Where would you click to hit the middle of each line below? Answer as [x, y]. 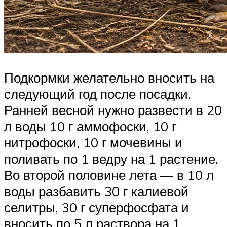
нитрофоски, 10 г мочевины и [93, 143]
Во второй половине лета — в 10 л [109, 175]
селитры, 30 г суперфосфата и [97, 207]
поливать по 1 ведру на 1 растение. [111, 159]
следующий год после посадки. [98, 94]
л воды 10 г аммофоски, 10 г [90, 126]
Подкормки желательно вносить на [109, 78]
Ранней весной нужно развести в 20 [113, 110]
